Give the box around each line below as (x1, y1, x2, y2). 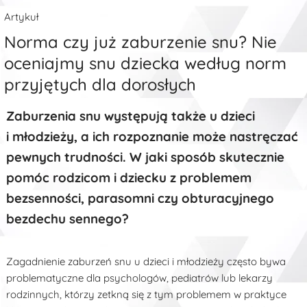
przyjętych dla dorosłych (4, 73, 197, 95)
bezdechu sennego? (6, 210, 130, 227)
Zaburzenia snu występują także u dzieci (6, 107, 256, 124)
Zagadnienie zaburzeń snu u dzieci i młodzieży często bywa (6, 254, 286, 268)
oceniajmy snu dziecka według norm (4, 52, 287, 73)
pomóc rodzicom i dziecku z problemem (6, 169, 252, 186)
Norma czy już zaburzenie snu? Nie (4, 31, 278, 52)
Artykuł (4, 10, 39, 23)
